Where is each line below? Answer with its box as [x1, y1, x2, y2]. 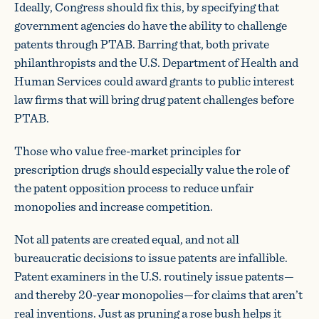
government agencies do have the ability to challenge [14, 16, 287, 36]
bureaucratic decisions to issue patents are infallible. [14, 248, 288, 268]
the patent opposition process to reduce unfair [14, 178, 253, 198]
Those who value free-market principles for [14, 141, 241, 161]
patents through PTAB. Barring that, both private [14, 34, 269, 54]
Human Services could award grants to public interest [14, 71, 294, 91]
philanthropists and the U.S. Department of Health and [14, 53, 298, 73]
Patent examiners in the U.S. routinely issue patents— [14, 266, 294, 286]
